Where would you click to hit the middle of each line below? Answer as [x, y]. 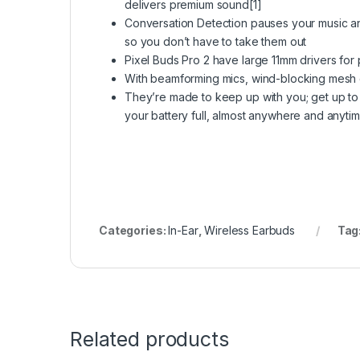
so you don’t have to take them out [216, 42]
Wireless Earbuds [250, 231]
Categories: [134, 231]
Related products [149, 339]
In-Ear [183, 231]
